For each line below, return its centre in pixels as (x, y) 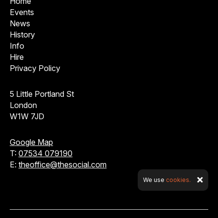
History (22, 34)
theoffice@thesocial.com (63, 164)
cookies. (178, 180)
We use (154, 180)
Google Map (31, 142)
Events (22, 12)
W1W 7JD (27, 116)
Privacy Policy (35, 68)
